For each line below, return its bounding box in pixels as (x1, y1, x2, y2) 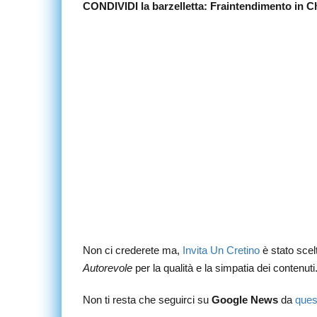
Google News (212, 294, 278, 306)
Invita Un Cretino (183, 244, 260, 256)
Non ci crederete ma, (83, 244, 183, 256)
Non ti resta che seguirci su (83, 294, 212, 306)
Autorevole (83, 262, 132, 274)
